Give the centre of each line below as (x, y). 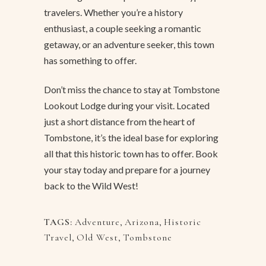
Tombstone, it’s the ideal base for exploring (131, 138)
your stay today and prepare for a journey (127, 170)
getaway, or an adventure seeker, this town (129, 45)
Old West (97, 238)
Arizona (142, 222)
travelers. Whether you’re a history (113, 12)
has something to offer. (90, 61)
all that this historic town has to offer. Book (131, 154)
